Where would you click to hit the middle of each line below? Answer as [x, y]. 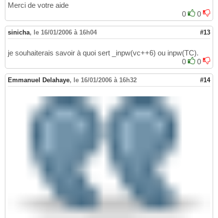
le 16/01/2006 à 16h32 [105, 80]
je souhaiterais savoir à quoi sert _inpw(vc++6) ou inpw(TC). [103, 53]
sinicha [19, 33]
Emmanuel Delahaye [39, 80]
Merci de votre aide [38, 5]
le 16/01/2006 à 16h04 [65, 33]
